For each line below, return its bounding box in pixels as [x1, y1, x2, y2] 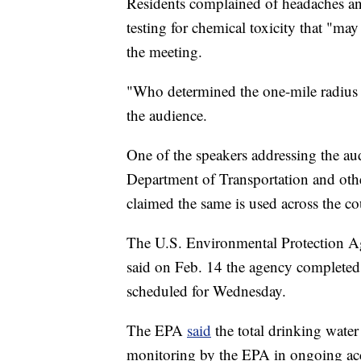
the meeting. [127, 41, 202, 62]
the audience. [127, 105, 207, 126]
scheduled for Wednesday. [127, 280, 286, 301]
